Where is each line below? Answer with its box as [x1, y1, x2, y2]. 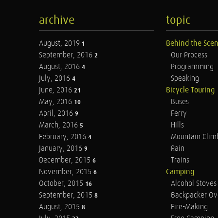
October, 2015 [39, 179, 85, 188]
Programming [170, 62, 214, 72]
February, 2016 [39, 132, 88, 142]
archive [39, 13, 75, 27]
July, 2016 [39, 74, 72, 83]
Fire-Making [170, 202, 208, 212]
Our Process [170, 51, 207, 60]
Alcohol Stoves [170, 179, 217, 188]
